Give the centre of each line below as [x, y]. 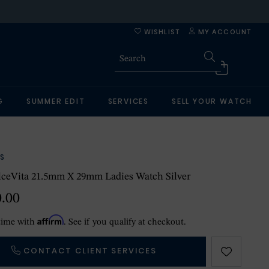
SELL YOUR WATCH [212, 101]
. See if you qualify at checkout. [125, 222]
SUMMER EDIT [56, 101]
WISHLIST [160, 32]
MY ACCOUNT [223, 32]
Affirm [51, 220]
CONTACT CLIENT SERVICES [90, 251]
